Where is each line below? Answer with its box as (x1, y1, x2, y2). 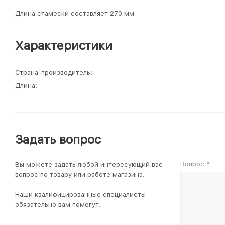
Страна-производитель (15, 69, 90, 76)
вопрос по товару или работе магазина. (15, 171, 145, 178)
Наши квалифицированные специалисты (15, 191, 146, 198)
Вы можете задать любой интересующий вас (15, 161, 163, 168)
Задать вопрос (15, 132, 101, 147)
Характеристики (15, 38, 113, 53)
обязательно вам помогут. (15, 201, 100, 208)
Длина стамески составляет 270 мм (15, 10, 134, 17)
